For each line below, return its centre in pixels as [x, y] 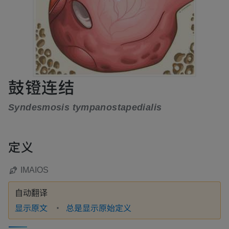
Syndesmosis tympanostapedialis [85, 107]
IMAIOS [35, 170]
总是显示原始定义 [99, 207]
